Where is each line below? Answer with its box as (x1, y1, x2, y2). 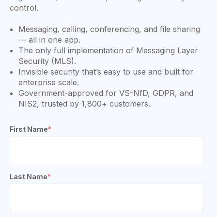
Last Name (10, 172, 47, 181)
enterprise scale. (18, 77, 79, 87)
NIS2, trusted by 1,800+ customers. (18, 98, 150, 108)
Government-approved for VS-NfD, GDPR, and (18, 88, 193, 98)
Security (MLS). (18, 56, 76, 66)
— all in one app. (18, 34, 80, 45)
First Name (10, 124, 48, 133)
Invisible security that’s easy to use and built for (18, 66, 193, 77)
